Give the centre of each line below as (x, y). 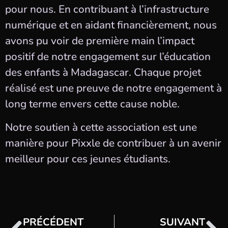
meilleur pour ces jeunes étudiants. (88, 159)
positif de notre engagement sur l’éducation (108, 57)
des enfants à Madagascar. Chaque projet (103, 73)
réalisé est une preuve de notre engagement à (113, 88)
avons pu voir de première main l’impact (100, 41)
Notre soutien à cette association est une (101, 127)
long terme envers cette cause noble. (92, 104)
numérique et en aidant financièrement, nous (111, 25)
